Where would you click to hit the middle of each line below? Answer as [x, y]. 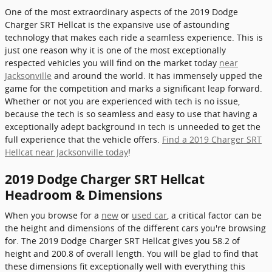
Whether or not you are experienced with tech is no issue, [122, 101]
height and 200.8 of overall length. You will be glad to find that [131, 253]
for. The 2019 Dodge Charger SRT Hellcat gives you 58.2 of [122, 241]
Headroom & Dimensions [83, 195]
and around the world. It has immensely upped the [157, 75]
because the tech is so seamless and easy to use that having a [131, 114]
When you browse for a [53, 215]
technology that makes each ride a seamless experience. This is [134, 37]
